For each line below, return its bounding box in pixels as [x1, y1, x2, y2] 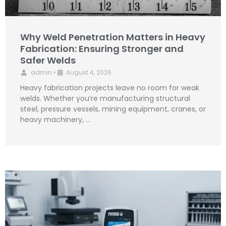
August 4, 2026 [66, 68, 111, 77]
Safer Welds [20, 53, 76, 67]
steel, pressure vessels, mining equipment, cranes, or [20, 103, 206, 114]
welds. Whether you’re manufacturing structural [20, 93, 190, 103]
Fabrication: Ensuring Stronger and [20, 42, 184, 55]
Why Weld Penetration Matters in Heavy [20, 30, 205, 43]
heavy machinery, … [20, 114, 90, 125]
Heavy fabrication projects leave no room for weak [20, 82, 199, 93]
